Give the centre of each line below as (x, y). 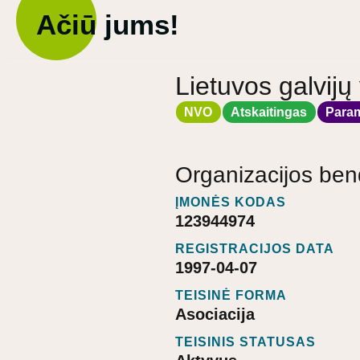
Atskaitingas (269, 112)
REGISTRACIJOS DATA (255, 249)
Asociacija (215, 315)
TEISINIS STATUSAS (245, 342)
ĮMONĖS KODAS (231, 202)
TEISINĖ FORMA (231, 296)
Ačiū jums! (108, 25)
